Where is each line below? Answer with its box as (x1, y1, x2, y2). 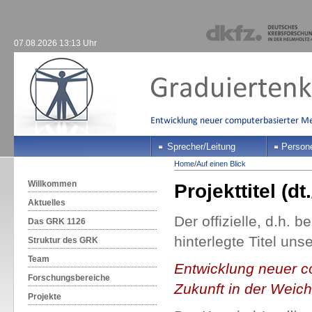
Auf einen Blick (196, 159, 246, 168)
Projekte (27, 292, 61, 302)
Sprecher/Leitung (166, 141, 235, 152)
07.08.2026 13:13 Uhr (13, 38, 97, 48)
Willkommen (27, 179, 77, 189)
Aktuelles (27, 198, 65, 208)
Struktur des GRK (27, 235, 98, 245)
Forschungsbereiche (27, 273, 110, 283)
